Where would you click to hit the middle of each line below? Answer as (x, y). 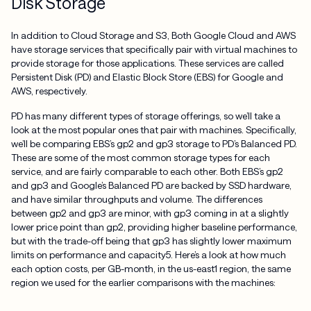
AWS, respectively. (49, 91)
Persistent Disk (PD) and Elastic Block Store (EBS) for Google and (147, 77)
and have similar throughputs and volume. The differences (136, 199)
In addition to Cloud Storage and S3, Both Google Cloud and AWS (153, 35)
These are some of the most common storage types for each (140, 158)
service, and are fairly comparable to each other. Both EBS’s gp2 (147, 171)
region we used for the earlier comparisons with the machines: (143, 283)
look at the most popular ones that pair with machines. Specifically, (153, 130)
